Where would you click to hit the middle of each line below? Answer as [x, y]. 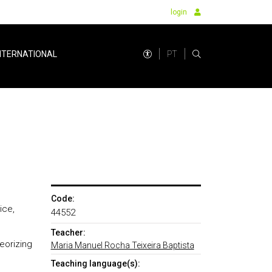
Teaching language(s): [95, 263]
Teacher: [68, 233]
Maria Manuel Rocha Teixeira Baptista [122, 245]
